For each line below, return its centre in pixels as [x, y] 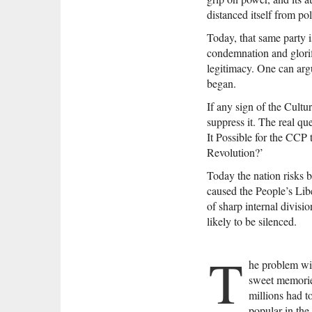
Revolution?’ [235, 153]
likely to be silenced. [252, 221]
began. [221, 84]
